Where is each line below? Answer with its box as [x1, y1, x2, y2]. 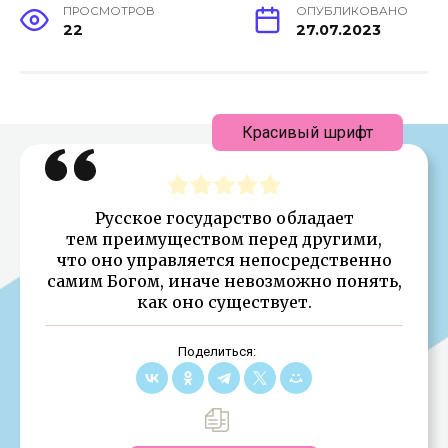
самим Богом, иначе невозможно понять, [46, 270, 402, 291]
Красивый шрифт [242, 122, 373, 142]
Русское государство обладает [94, 207, 354, 228]
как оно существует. [136, 291, 312, 312]
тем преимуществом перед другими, [66, 228, 382, 249]
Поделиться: [177, 343, 256, 359]
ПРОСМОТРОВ [63, 3, 156, 18]
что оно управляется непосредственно [56, 249, 392, 270]
